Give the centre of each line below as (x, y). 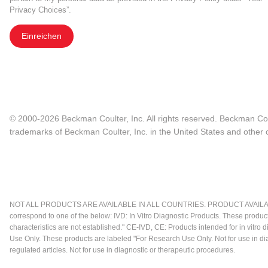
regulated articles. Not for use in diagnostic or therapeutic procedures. (122, 250)
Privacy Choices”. (40, 10)
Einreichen (42, 36)
